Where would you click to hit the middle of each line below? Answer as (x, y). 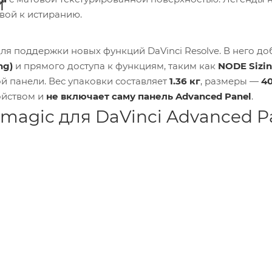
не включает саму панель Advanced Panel (149, 97)
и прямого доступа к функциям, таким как (115, 66)
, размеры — (231, 81)
